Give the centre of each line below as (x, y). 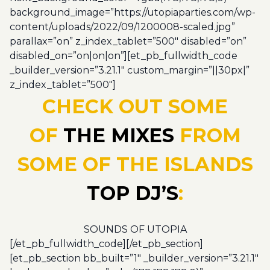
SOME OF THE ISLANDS (135, 164)
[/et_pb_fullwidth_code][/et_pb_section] (106, 244)
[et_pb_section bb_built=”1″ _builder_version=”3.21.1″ (134, 258)
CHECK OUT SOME (135, 106)
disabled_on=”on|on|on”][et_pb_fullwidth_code (124, 56)
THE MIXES (118, 135)
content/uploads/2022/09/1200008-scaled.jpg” (122, 27)
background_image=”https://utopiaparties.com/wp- (133, 12)
